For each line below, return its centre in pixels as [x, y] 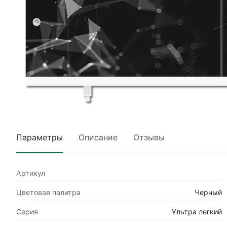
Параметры [40, 138]
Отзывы [149, 138]
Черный [209, 193]
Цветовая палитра [48, 193]
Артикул [31, 173]
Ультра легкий [197, 212]
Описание [98, 138]
